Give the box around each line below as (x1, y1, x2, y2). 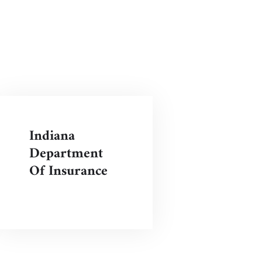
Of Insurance (29, 158, 108, 184)
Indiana (29, 123, 75, 149)
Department (29, 141, 103, 166)
